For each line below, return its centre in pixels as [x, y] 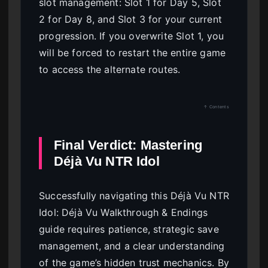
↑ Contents [216, 106]
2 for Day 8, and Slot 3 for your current [130, 19]
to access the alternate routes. [110, 69]
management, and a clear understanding [132, 246]
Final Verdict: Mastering [128, 145]
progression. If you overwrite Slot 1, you [132, 36]
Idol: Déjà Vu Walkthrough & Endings [124, 212]
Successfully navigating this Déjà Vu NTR [134, 195]
